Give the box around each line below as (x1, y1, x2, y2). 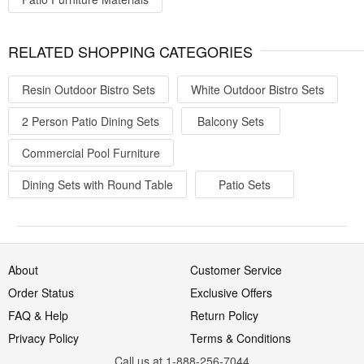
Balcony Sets (197, 113, 264, 130)
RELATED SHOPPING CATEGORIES (8, 41, 253, 63)
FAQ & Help (8, 307, 68, 324)
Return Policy (190, 307, 258, 324)
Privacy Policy (8, 330, 79, 347)
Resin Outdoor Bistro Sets (22, 81, 155, 98)
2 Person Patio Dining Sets (22, 113, 159, 130)
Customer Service (190, 262, 282, 279)
